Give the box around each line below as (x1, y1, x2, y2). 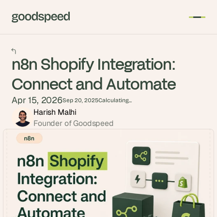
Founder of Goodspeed (33, 118, 114, 128)
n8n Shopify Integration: (12, 54, 176, 73)
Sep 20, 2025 (62, 97, 98, 104)
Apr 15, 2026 (12, 94, 62, 106)
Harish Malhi (33, 107, 77, 117)
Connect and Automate (12, 74, 176, 93)
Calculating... (98, 97, 132, 104)
